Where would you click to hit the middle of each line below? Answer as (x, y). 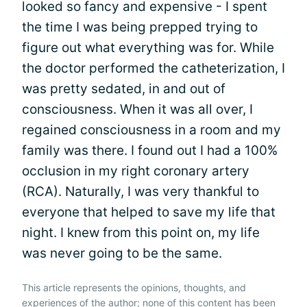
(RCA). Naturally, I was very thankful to (140, 192)
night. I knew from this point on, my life (141, 233)
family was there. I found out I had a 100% (150, 150)
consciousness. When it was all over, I (137, 109)
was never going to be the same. (122, 253)
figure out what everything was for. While (148, 48)
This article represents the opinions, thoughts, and (134, 287)
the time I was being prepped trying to (140, 27)
